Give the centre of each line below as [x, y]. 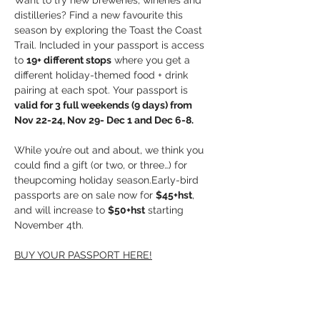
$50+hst [126, 210]
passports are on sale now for [85, 195]
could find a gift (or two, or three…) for [102, 165]
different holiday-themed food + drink [102, 75]
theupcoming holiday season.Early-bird [108, 180]
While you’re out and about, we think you [110, 150]
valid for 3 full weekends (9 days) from [104, 105]
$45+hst [174, 195]
